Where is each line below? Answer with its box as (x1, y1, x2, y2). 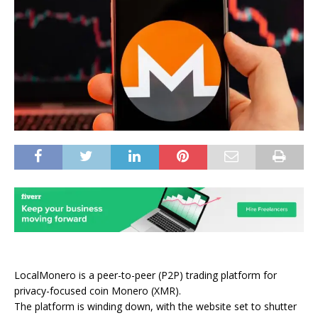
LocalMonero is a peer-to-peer (14, 268, 158, 283)
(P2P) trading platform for (158, 268, 277, 283)
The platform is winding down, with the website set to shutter (14, 300, 297, 314)
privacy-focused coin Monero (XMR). (14, 284, 181, 298)
